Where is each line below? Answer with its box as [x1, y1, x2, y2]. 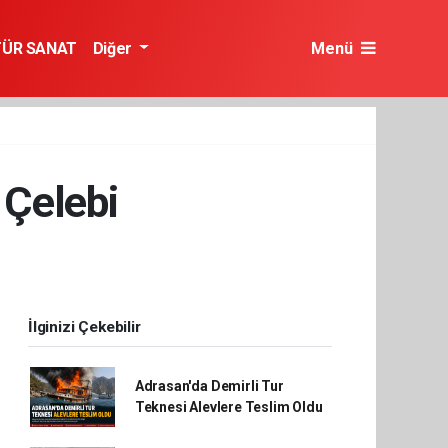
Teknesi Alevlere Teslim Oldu [134, 399, 323, 415]
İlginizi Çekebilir [28, 318, 141, 336]
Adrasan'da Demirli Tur [134, 378, 284, 394]
